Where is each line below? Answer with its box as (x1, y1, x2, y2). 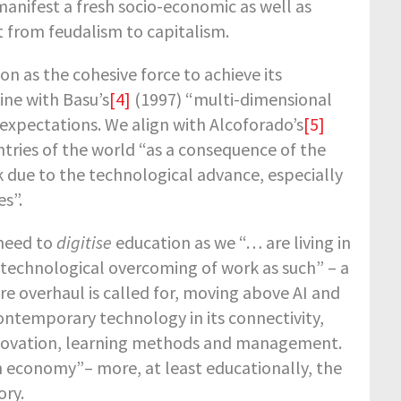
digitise (55, 230, 112, 253)
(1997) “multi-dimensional (130, 87, 332, 110)
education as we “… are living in (111, 230, 351, 253)
